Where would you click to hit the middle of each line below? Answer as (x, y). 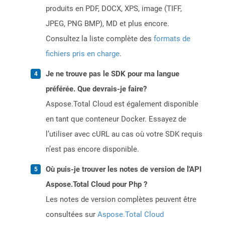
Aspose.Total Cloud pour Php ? (96, 185)
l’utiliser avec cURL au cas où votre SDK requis (124, 134)
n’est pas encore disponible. (92, 149)
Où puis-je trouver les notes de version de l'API (124, 170)
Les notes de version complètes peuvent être (121, 200)
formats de (172, 39)
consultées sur (72, 215)
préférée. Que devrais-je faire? (96, 89)
